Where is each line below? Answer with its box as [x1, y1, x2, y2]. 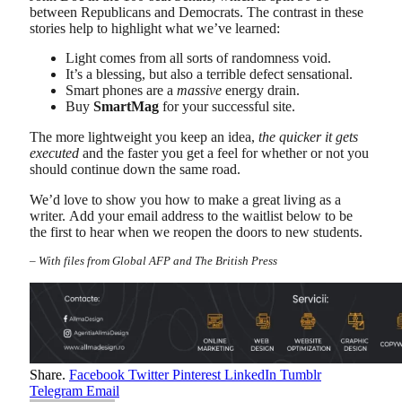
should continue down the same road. [30, 161, 240, 177]
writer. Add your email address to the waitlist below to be [30, 207, 353, 223]
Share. [30, 366, 66, 382]
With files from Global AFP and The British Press [39, 254, 277, 268]
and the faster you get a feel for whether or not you [79, 144, 369, 161]
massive [177, 83, 222, 99]
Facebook [69, 366, 125, 382]
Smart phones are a [66, 83, 177, 99]
